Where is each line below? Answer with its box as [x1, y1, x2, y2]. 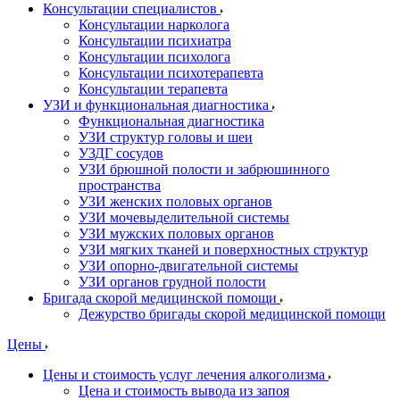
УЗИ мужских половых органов [79, 226, 274, 241]
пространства [79, 178, 161, 193]
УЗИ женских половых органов [79, 194, 272, 209]
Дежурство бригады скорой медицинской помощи [79, 306, 386, 321]
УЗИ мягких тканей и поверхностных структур [79, 242, 368, 257]
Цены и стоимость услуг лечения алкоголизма [43, 367, 329, 382]
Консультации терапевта [79, 81, 228, 96]
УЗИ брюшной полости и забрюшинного [79, 162, 329, 177]
